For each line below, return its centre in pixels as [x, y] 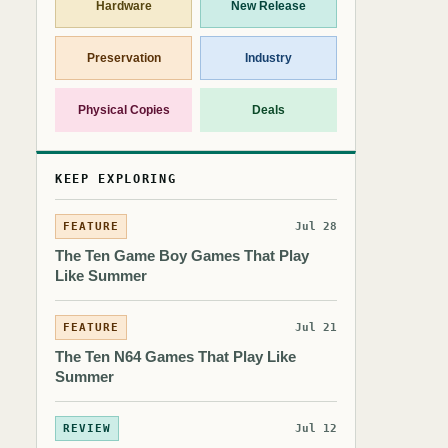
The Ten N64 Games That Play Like [175, 356]
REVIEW [87, 428]
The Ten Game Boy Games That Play [182, 255]
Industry [268, 57]
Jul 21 [316, 327]
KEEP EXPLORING [116, 179]
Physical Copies [123, 109]
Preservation [123, 57]
